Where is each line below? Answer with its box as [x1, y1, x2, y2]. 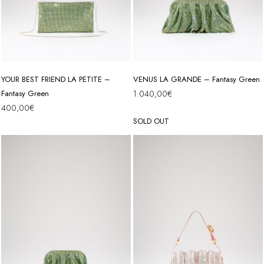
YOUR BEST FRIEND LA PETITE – [1, 73, 110, 85]
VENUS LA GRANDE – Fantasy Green [133, 73, 260, 85]
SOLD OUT [133, 115, 169, 127]
